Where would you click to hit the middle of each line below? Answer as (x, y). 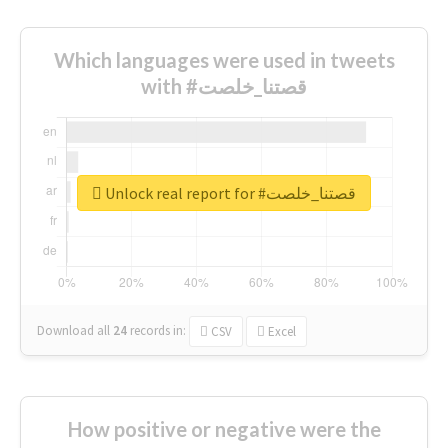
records (150, 330)
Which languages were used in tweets (224, 59)
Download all (73, 330)
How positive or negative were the (224, 428)
